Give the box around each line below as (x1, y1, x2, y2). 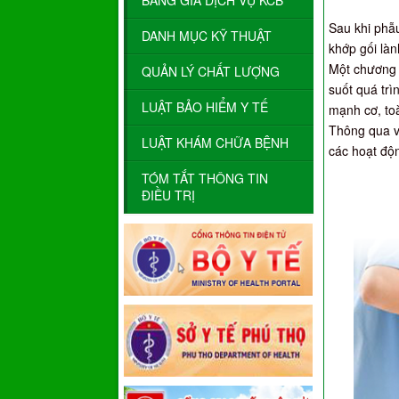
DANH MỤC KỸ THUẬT (142, 27, 272, 45)
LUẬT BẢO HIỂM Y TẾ (142, 98, 268, 117)
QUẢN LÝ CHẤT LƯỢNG (142, 62, 280, 81)
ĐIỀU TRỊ (142, 186, 195, 205)
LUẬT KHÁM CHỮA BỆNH (142, 134, 289, 152)
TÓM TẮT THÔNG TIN (142, 169, 268, 188)
